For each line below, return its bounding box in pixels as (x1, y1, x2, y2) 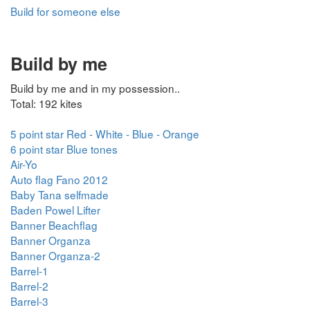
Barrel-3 (10, 293, 48, 309)
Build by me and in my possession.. (10, 80, 180, 95)
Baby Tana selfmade (10, 187, 109, 202)
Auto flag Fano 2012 (10, 172, 108, 187)
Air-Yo (10, 156, 37, 172)
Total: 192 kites (10, 95, 82, 111)
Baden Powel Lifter (10, 202, 100, 217)
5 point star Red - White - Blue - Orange (10, 126, 199, 141)
